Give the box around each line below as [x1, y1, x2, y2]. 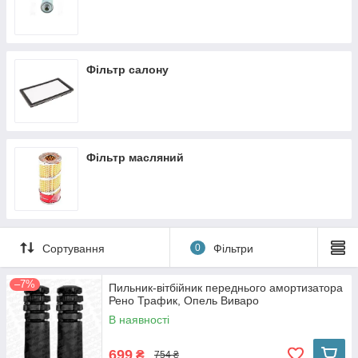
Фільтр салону [86, 63, 169, 76]
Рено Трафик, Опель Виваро [109, 294, 259, 307]
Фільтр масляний [86, 151, 184, 164]
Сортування [42, 241, 105, 255]
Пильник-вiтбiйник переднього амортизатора [109, 281, 343, 294]
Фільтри [213, 241, 253, 255]
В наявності [109, 313, 169, 326]
